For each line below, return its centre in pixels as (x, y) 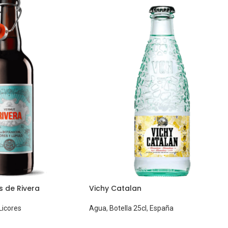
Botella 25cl (128, 208)
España (161, 208)
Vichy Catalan (115, 189)
